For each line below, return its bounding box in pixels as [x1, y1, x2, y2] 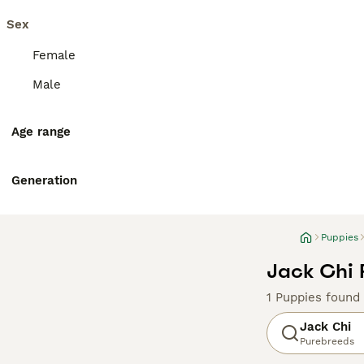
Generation [11, 173, 77, 188]
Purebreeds [300, 336, 354, 347]
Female [32, 48, 76, 63]
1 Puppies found [266, 290, 360, 305]
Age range [11, 124, 71, 139]
